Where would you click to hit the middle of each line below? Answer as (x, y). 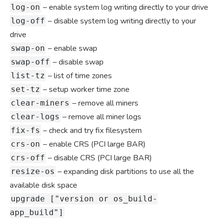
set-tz (25, 89)
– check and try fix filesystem (91, 131)
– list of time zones (79, 76)
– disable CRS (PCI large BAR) (99, 158)
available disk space (44, 186)
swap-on (28, 48)
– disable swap (77, 62)
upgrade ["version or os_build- (84, 199)
